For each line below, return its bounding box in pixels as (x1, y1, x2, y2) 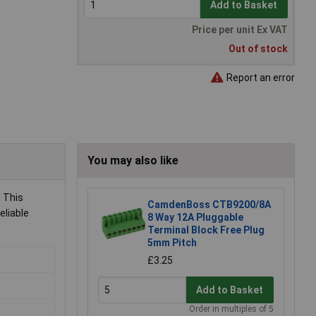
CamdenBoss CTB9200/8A (147, 199, 271, 211)
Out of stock (229, 43, 288, 55)
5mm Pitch (147, 237, 197, 249)
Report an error (224, 71, 295, 83)
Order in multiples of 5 (189, 304, 274, 315)
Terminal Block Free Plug (147, 224, 265, 236)
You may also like (87, 154, 178, 168)
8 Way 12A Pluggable (147, 212, 243, 224)
